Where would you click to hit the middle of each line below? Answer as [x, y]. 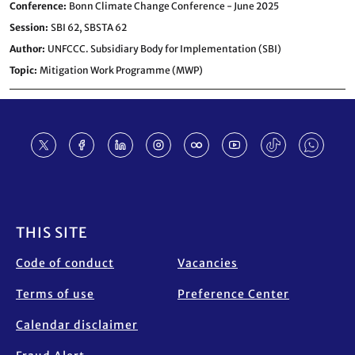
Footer [45, 211]
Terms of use [55, 294]
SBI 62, [67, 27]
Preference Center [233, 294]
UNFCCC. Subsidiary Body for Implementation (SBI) [164, 49]
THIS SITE [52, 233]
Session [27, 27]
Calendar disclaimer [77, 325]
